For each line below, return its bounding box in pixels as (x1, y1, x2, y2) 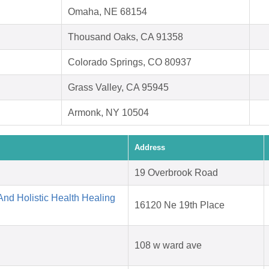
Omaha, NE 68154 (68, 7, 147, 17)
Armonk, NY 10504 (68, 107, 149, 118)
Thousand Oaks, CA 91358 (68, 32, 183, 43)
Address (134, 143, 165, 153)
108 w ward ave (134, 240, 202, 251)
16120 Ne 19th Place (134, 200, 225, 211)
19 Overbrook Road (134, 168, 218, 178)
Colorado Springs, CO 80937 (68, 57, 192, 68)
